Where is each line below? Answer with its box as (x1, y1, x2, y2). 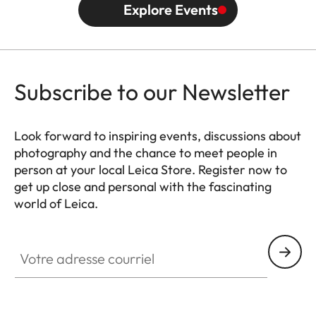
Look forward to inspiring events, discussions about (14, 128, 301, 145)
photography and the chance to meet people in (14, 145, 277, 162)
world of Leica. (14, 195, 98, 212)
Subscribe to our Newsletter (14, 78, 290, 107)
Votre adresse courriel (13, 236, 124, 250)
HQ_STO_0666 (13, 213, 90, 228)
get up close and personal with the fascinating (14, 178, 272, 195)
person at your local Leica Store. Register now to (14, 162, 287, 178)
